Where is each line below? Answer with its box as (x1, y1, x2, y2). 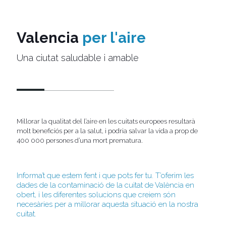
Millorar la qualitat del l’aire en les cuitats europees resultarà (17, 118, 195, 125)
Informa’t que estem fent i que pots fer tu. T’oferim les (17, 171, 194, 180)
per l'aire (82, 29, 146, 46)
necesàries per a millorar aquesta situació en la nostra (17, 200, 198, 209)
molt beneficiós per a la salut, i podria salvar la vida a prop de (17, 127, 198, 135)
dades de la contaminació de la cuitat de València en (17, 181, 194, 190)
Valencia (17, 29, 79, 46)
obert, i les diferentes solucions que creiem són (17, 190, 176, 199)
